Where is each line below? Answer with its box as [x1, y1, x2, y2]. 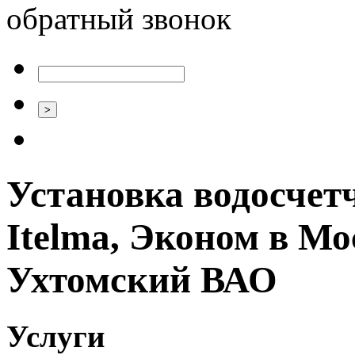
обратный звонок [6, 2, 231, 36]
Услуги [6, 319, 105, 353]
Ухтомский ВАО [6, 259, 277, 301]
